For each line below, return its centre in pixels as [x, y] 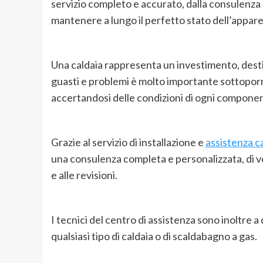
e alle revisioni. [84, 175]
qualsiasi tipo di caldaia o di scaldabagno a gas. [154, 236]
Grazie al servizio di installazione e [128, 142]
